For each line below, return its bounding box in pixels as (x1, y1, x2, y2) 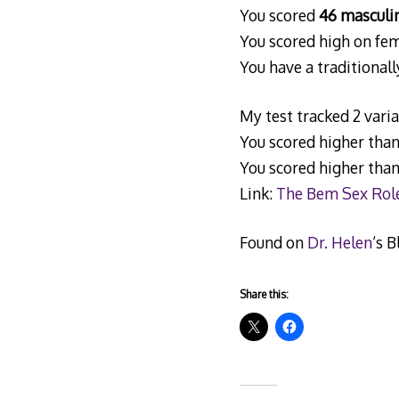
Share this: (239, 287, 289, 301)
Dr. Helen (306, 232, 372, 253)
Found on (239, 232, 307, 253)
